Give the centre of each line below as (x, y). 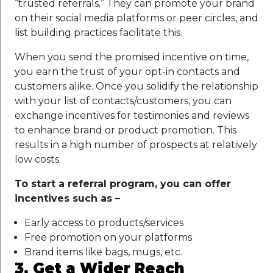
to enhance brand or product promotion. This (126, 130)
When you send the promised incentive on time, (132, 57)
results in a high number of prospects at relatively (136, 144)
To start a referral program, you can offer (123, 183)
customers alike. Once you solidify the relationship (136, 86)
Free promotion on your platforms (108, 237)
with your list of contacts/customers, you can (123, 101)
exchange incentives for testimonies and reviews (132, 115)
